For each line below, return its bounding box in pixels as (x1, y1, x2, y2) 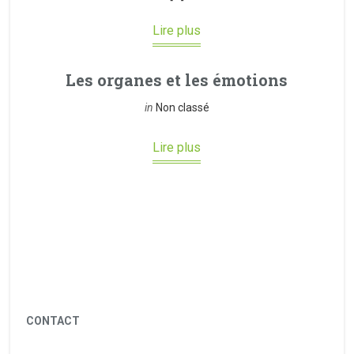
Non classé (155, 101, 209, 114)
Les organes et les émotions (66, 70, 288, 90)
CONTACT (26, 314, 81, 327)
